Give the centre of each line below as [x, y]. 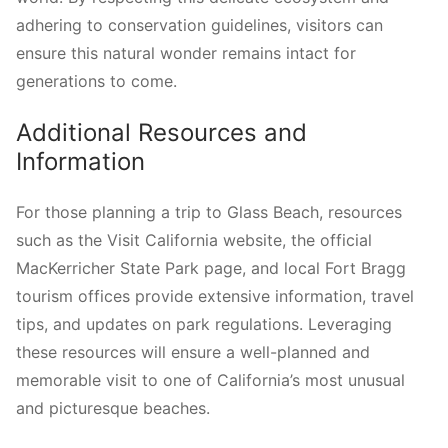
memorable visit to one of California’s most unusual [210, 380]
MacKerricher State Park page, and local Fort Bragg [211, 268]
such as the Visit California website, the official [194, 240]
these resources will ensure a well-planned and [193, 352]
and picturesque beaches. [113, 408]
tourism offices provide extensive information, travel [215, 296]
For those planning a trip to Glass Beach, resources [209, 212]
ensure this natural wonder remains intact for [186, 52]
